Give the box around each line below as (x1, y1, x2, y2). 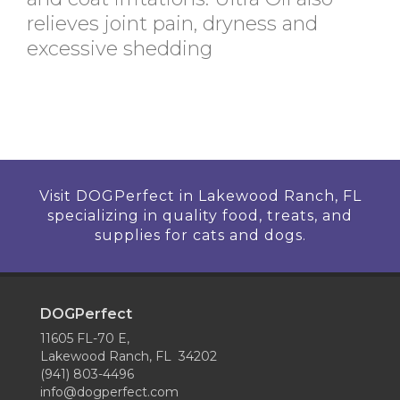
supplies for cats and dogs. (94, 227, 306, 244)
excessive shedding (27, 37, 212, 61)
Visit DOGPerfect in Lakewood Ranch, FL (38, 187, 362, 204)
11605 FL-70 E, (40, 330, 129, 346)
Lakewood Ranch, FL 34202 (40, 348, 217, 364)
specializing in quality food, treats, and (47, 207, 353, 224)
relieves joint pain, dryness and (27, 12, 318, 36)
